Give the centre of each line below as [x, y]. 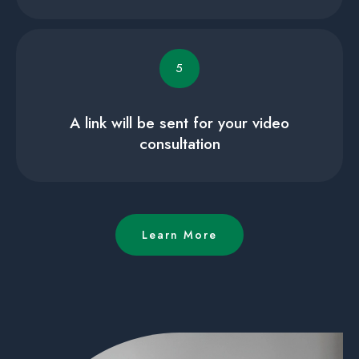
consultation [179, 144]
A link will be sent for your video [179, 123]
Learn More [179, 235]
